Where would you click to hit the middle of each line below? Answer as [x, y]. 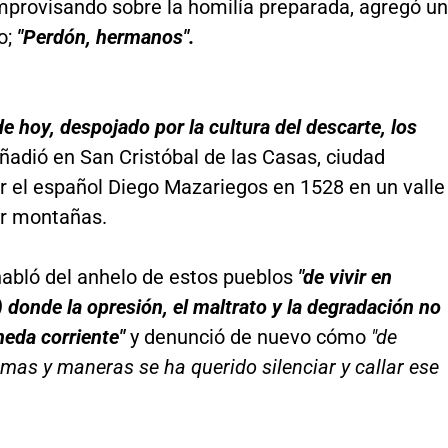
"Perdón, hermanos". [103, 37]
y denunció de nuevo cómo [245, 336]
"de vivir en [344, 276]
